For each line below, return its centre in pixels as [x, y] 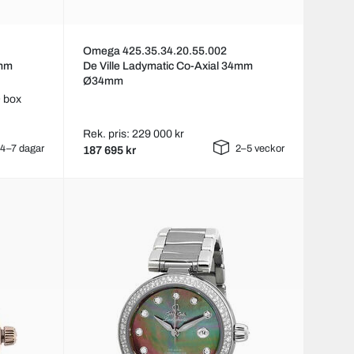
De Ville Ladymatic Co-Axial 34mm [168, 66]
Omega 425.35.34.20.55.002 [154, 51]
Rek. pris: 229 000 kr [133, 134]
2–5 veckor [260, 149]
